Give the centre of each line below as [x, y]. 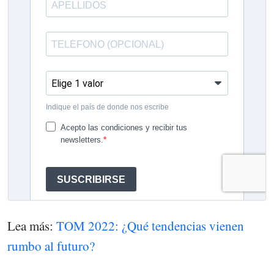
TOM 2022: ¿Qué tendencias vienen [150, 225]
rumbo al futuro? [51, 246]
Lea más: [32, 225]
